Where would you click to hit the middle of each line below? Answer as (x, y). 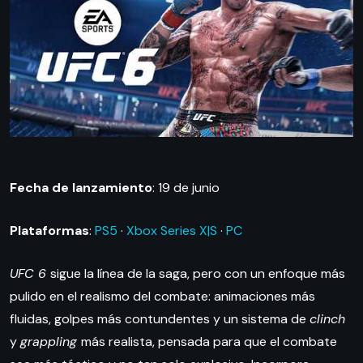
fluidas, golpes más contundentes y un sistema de (160, 319)
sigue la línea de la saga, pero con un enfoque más (198, 274)
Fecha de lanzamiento (81, 188)
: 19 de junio (186, 188)
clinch (327, 319)
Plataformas (49, 231)
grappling (51, 342)
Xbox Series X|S (172, 231)
